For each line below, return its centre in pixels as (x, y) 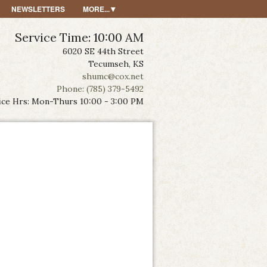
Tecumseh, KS (116, 64)
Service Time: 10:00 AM (79, 37)
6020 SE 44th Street (103, 51)
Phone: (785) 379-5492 (100, 89)
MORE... (96, 9)
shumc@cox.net (113, 76)
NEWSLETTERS (38, 9)
